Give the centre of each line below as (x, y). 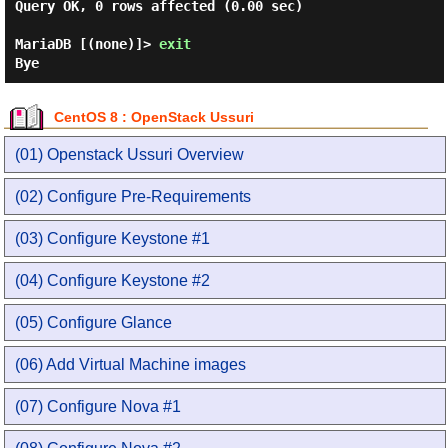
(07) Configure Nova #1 (98, 406)
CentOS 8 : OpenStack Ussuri (154, 117)
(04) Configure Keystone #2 (113, 280)
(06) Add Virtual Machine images (131, 364)
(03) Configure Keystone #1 (113, 238)
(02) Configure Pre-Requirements (133, 196)
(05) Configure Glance (94, 322)
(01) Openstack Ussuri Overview (130, 154)
